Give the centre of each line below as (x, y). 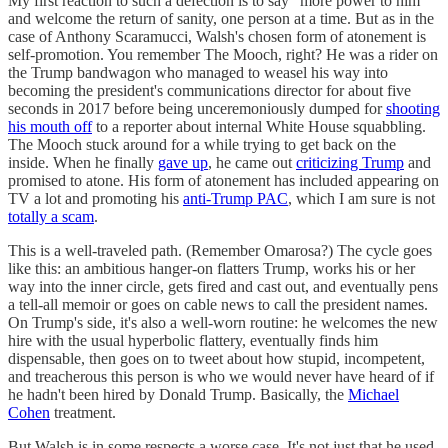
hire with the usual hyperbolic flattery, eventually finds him (193, 341)
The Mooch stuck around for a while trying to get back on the (202, 145)
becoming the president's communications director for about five (209, 91)
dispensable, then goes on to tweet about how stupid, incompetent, (216, 359)
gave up (183, 163)
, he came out (252, 163)
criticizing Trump (350, 163)
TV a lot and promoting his (95, 199)
